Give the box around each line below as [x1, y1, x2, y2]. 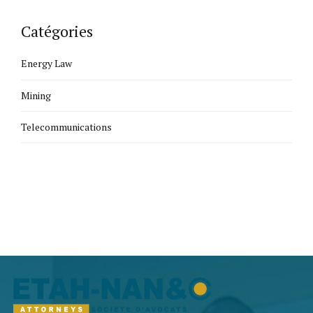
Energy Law [21, 57, 72, 71]
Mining [21, 88, 51, 102]
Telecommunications [21, 120, 112, 134]
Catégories [21, 21, 93, 42]
